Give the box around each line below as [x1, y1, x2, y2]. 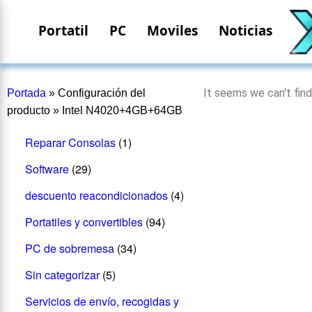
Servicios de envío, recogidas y [24, 292, 179, 309]
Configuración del [58, 87, 146, 99]
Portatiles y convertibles [24, 213, 143, 230]
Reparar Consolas [24, 134, 116, 150]
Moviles [147, 22, 198, 40]
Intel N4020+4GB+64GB [62, 104, 182, 116]
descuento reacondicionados [24, 187, 168, 203]
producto [7, 104, 50, 116]
